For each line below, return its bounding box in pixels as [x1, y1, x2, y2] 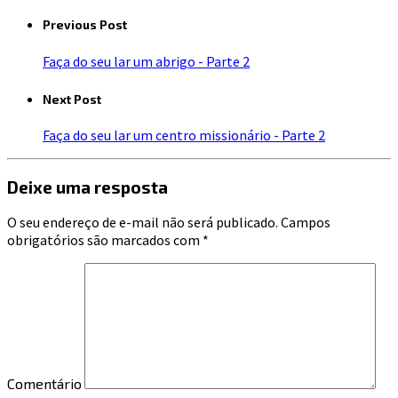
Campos [278, 213, 330, 232]
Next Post [43, 92, 101, 107]
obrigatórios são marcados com [7, 231, 203, 250]
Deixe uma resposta [7, 176, 168, 197]
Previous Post [43, 18, 127, 33]
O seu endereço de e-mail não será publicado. [7, 213, 278, 232]
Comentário [7, 375, 82, 393]
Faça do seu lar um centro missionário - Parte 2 [43, 125, 325, 144]
